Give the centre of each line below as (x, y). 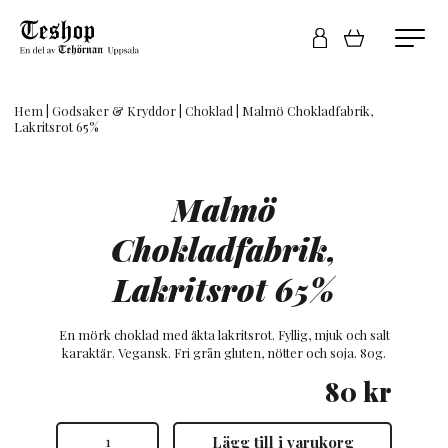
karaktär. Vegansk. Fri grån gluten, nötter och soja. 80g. (224, 353)
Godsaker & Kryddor (114, 110)
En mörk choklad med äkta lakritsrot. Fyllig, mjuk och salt (224, 335)
